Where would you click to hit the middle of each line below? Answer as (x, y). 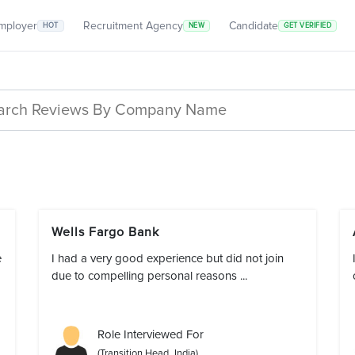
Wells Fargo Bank (109, 232)
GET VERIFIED (308, 25)
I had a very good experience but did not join (168, 258)
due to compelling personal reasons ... (149, 276)
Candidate (254, 25)
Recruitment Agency (133, 25)
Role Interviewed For (151, 334)
